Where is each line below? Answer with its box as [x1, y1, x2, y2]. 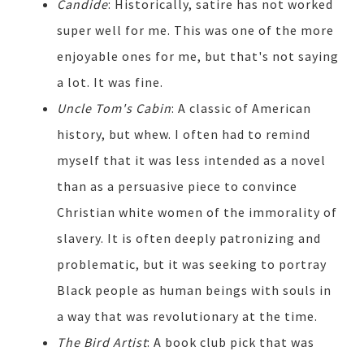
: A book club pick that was [147, 334, 314, 351]
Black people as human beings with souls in [57, 282, 331, 299]
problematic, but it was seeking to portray [57, 256, 327, 273]
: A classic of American [171, 100, 311, 117]
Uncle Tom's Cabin [57, 100, 171, 117]
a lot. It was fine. [57, 74, 167, 91]
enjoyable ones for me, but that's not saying [57, 48, 339, 65]
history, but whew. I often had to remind [57, 126, 310, 143]
